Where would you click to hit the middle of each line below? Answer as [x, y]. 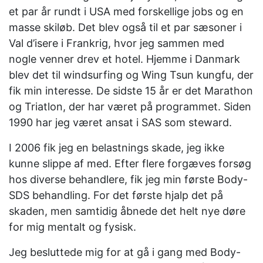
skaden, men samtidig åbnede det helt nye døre [127, 211]
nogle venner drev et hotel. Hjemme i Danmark [124, 59]
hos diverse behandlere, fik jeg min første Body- [128, 179]
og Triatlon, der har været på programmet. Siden [130, 107]
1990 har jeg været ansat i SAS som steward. [120, 122]
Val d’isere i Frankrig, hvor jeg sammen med [117, 43]
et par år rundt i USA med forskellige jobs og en [126, 11]
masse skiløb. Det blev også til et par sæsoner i [125, 27]
